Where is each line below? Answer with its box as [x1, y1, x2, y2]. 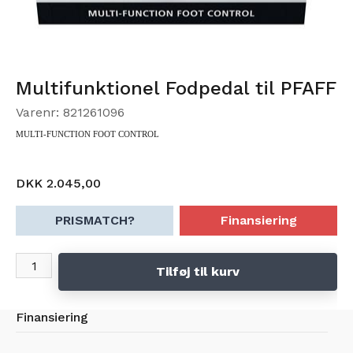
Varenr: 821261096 [16, 105, 124, 120]
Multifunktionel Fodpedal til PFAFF [16, 77, 336, 99]
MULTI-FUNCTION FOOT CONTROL [16, 130, 159, 139]
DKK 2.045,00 [16, 176, 101, 191]
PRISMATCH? [54, 213, 135, 228]
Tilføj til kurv [156, 264, 240, 279]
